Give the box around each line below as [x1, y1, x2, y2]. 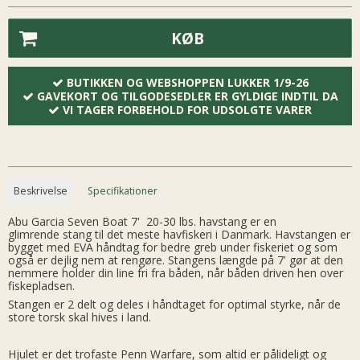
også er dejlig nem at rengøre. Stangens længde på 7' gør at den [8, 252, 343, 268]
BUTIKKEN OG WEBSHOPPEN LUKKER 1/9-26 [66, 74, 309, 90]
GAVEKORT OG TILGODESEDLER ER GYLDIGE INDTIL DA [36, 88, 338, 104]
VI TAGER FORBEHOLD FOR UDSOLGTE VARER [63, 101, 312, 117]
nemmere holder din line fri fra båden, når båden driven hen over [8, 265, 343, 281]
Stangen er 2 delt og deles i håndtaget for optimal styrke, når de [8, 297, 341, 313]
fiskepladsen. [8, 278, 78, 294]
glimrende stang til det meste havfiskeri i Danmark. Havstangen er [8, 227, 350, 243]
